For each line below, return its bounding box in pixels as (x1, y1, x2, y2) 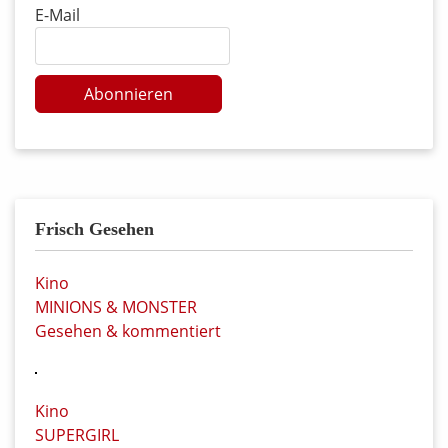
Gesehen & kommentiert (35, 320, 221, 343)
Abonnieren (83, 83, 173, 106)
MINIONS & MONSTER (35, 296, 197, 319)
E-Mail (35, 4, 80, 27)
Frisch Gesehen (35, 219, 154, 240)
